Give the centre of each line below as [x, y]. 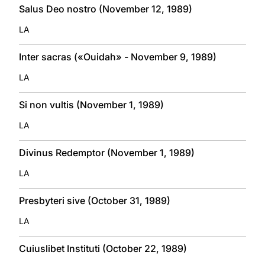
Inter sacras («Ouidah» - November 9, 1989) [118, 56]
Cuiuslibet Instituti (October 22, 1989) [103, 248]
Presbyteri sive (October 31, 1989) [95, 200]
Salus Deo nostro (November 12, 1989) [106, 9]
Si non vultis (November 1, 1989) [91, 104]
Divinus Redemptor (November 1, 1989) [107, 152]
